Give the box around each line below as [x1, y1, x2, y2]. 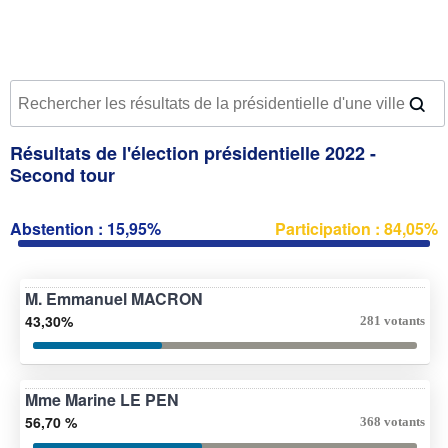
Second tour [10, 161, 115, 188]
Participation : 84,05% [275, 216, 438, 240]
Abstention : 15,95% [10, 216, 161, 240]
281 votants [360, 312, 425, 328]
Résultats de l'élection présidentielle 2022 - [10, 139, 376, 166]
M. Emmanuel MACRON [25, 286, 203, 310]
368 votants [360, 413, 425, 429]
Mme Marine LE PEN [25, 387, 179, 411]
